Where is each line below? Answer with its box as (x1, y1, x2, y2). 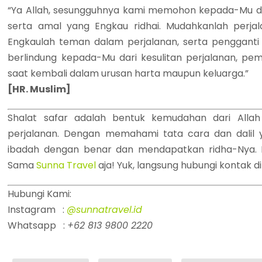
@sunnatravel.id (67, 203, 143, 217)
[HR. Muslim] (8, 82, 71, 96)
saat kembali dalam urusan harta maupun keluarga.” (8, 67, 249, 81)
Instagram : (8, 203, 67, 217)
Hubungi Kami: (8, 187, 72, 201)
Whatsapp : (8, 219, 68, 233)
